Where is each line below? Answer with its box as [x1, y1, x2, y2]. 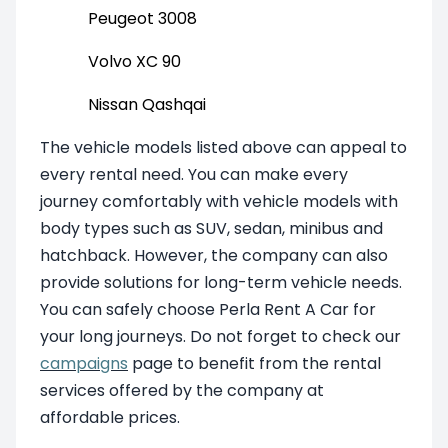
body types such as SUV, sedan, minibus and [40, 216, 383, 240]
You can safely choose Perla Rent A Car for [40, 297, 376, 321]
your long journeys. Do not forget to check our [40, 324, 401, 348]
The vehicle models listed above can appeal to [40, 135, 407, 159]
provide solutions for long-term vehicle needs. [40, 270, 402, 294]
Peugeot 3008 [88, 6, 197, 30]
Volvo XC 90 [88, 49, 181, 73]
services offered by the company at [40, 378, 324, 402]
